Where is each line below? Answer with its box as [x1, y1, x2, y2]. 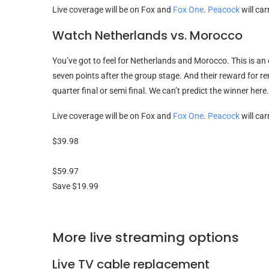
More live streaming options [52, 228, 239, 247]
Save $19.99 [52, 181, 98, 191]
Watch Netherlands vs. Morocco [52, 26, 243, 44]
